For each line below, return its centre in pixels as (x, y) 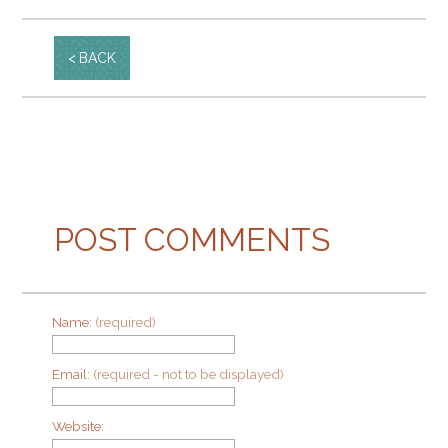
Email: (73, 374)
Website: (78, 426)
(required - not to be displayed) (189, 374)
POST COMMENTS (192, 240)
